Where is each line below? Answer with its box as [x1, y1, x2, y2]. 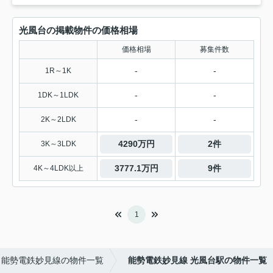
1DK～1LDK [38, 91, 79, 100]
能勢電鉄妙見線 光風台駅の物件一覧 [128, 255, 267, 266]
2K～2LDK [40, 115, 76, 124]
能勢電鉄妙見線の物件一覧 [1, 255, 104, 266]
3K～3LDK [40, 140, 76, 149]
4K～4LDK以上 [33, 164, 83, 173]
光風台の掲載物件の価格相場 [19, 25, 138, 36]
